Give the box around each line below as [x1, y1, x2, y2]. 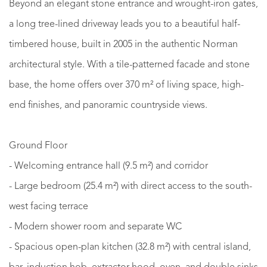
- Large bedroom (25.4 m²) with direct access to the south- [9, 181, 252, 191]
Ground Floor [9, 141, 67, 151]
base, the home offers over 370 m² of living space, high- [9, 80, 244, 90]
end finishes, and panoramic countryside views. [9, 100, 207, 110]
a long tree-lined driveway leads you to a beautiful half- [9, 19, 240, 29]
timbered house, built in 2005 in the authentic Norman [9, 39, 238, 49]
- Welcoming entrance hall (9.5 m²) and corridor [9, 161, 208, 171]
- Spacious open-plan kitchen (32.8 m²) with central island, [9, 242, 251, 252]
